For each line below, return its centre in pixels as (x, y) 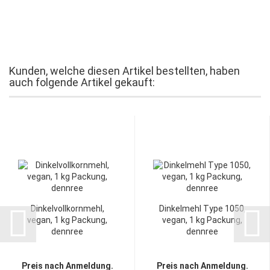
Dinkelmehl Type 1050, (202, 209)
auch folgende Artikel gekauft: (82, 82)
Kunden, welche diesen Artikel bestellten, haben (124, 71)
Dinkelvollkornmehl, (67, 209)
